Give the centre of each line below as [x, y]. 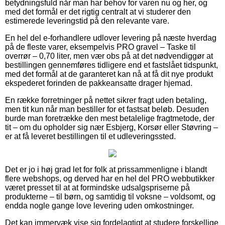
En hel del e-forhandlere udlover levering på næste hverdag [111, 38]
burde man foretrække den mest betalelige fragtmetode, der [110, 118]
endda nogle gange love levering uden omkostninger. [99, 205]
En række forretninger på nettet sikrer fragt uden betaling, [106, 100]
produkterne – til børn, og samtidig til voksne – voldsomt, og [110, 196]
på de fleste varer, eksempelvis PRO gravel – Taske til [100, 47]
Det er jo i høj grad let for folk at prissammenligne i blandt [106, 169]
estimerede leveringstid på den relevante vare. [87, 21]
